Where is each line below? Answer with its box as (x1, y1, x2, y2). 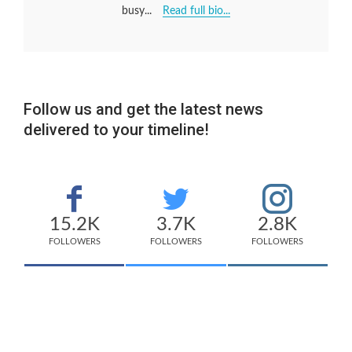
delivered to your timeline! (24, 120, 209, 140)
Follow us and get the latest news (24, 100, 263, 119)
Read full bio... (163, 5, 230, 17)
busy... (122, 5, 155, 17)
